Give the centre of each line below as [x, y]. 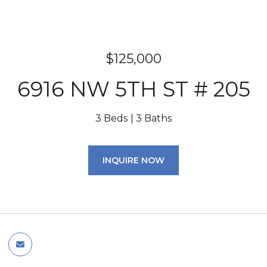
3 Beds [111, 118]
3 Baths [154, 118]
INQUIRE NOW [133, 160]
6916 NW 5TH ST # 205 [133, 89]
